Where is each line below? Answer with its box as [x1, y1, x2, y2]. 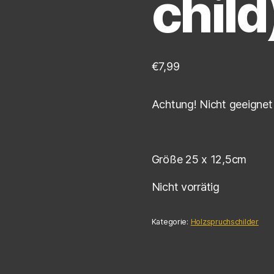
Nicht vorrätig [151, 180, 220, 193]
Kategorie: [151, 217, 191, 227]
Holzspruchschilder [190, 217, 259, 227]
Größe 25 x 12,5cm [151, 152, 247, 166]
